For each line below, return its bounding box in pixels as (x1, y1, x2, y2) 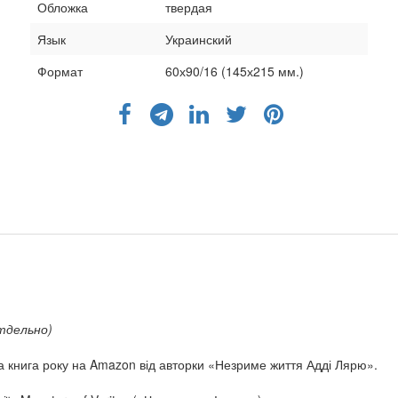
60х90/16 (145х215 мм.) (165, 61, 304, 80)
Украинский (165, 29, 232, 48)
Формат (37, 61, 83, 80)
